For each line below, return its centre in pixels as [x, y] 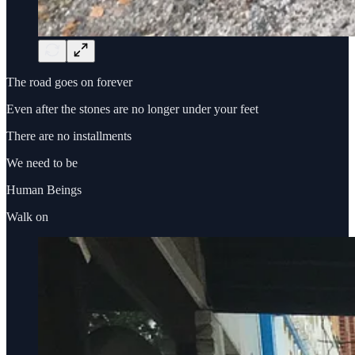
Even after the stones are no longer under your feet [132, 109]
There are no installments [69, 136]
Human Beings [44, 189]
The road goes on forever [69, 82]
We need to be [42, 162]
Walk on [27, 216]
